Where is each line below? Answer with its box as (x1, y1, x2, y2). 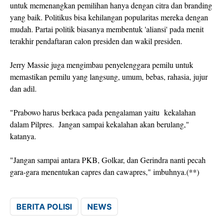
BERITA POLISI (16, 202, 72, 212)
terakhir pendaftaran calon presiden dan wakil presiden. (10, 36, 182, 47)
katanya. (10, 131, 36, 142)
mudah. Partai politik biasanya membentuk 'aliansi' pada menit (10, 24, 204, 35)
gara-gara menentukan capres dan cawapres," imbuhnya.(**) (10, 166, 199, 177)
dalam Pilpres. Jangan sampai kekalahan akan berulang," (10, 119, 189, 130)
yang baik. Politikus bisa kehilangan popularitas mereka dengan (10, 12, 208, 23)
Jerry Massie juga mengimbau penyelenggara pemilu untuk (10, 59, 193, 70)
